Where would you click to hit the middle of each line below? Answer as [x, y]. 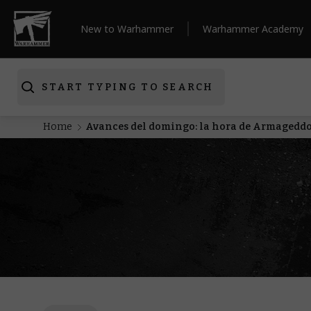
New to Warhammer [127, 29]
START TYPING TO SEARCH [128, 87]
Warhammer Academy [253, 29]
